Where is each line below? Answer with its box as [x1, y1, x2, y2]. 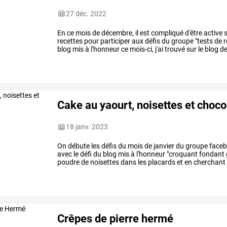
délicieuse [57, 53, 88, 61]
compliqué [149, 28, 184, 37]
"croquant [165, 150, 198, 159]
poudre [57, 158, 80, 167]
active [202, 28, 223, 37]
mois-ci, [128, 45, 154, 53]
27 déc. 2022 [66, 9, 107, 18]
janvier [152, 142, 175, 150]
